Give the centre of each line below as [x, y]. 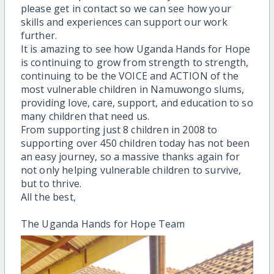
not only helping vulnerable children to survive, [131, 170]
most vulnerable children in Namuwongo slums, [132, 90]
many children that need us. [85, 117]
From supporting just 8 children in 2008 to [119, 130]
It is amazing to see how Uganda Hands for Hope [135, 49]
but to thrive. [51, 184]
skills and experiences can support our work [124, 22]
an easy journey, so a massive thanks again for [130, 157]
